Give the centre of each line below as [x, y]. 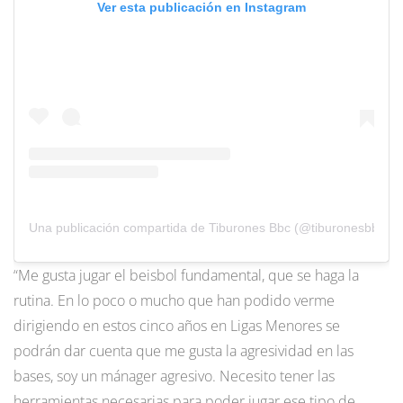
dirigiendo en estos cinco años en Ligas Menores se [177, 326]
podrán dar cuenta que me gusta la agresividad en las [184, 351]
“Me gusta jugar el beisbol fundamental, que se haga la [186, 276]
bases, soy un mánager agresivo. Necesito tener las [174, 376]
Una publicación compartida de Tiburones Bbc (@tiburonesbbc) [209, 228]
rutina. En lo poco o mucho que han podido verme [174, 301]
